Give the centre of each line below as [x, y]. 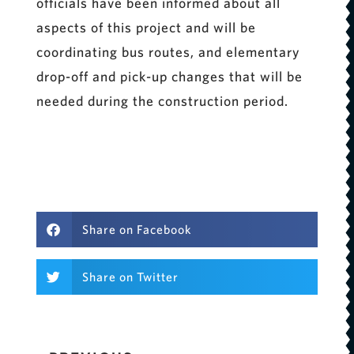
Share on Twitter [131, 277]
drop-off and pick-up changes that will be [169, 76]
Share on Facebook [137, 230]
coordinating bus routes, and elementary [168, 51]
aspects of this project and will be [146, 27]
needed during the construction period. [162, 100]
